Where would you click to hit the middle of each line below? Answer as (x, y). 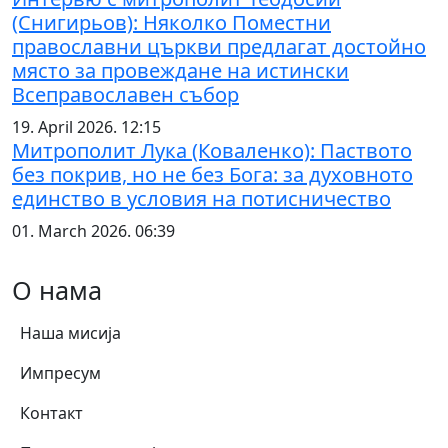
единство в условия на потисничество (201, 198)
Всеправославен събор (125, 94)
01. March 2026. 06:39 (93, 230)
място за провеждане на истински (180, 70)
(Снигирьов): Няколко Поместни (171, 22)
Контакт (51, 412)
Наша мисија (70, 332)
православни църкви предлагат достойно (219, 46)
